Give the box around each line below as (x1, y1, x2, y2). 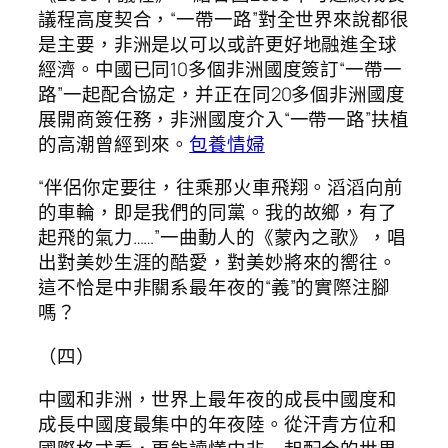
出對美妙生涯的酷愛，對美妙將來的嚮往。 (38, 249, 398, 276)
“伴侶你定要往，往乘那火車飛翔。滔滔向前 (38, 174, 403, 201)
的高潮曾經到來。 (38, 130, 190, 157)
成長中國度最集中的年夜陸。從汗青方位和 (38, 411, 398, 438)
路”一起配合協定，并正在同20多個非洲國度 (38, 80, 405, 107)
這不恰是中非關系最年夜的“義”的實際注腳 (38, 274, 390, 301)
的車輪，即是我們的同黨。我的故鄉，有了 (38, 199, 398, 226)
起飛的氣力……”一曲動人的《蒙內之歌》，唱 (38, 224, 406, 251)
